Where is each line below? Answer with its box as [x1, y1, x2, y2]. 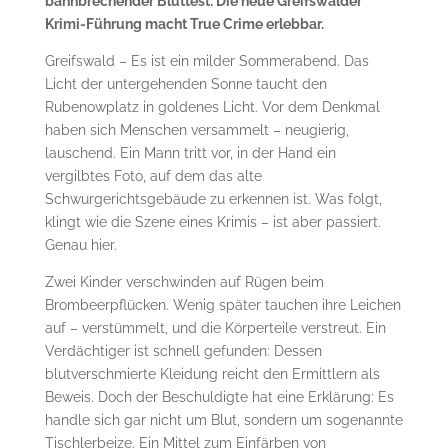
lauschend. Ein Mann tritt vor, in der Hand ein [44, 144, 336, 161]
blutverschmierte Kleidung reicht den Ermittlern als [44, 365, 380, 382]
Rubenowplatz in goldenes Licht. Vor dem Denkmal [44, 98, 380, 115]
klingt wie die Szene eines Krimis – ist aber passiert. [44, 213, 381, 230]
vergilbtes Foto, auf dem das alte [44, 167, 262, 184]
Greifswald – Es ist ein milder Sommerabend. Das [44, 52, 369, 69]
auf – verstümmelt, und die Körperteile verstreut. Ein [44, 319, 386, 336]
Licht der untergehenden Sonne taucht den [44, 75, 327, 92]
